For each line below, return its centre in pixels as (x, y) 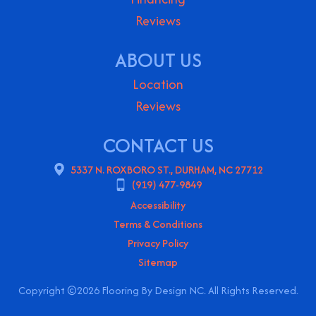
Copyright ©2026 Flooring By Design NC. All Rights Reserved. (158, 291)
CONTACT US (158, 146)
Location (158, 85)
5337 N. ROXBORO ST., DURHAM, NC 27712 (167, 170)
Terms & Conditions (158, 224)
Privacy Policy (158, 243)
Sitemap (158, 262)
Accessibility (158, 205)
